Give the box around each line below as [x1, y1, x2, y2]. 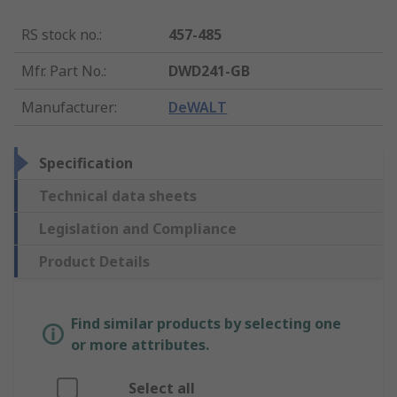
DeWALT [168, 97, 228, 118]
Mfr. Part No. [21, 61, 104, 82]
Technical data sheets [39, 186, 197, 206]
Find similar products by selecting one [71, 314, 341, 334]
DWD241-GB [168, 61, 251, 82]
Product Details [39, 252, 150, 272]
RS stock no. [21, 25, 99, 45]
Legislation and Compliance [39, 219, 237, 239]
